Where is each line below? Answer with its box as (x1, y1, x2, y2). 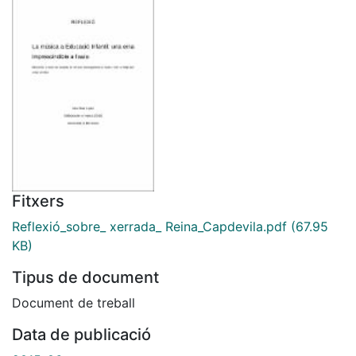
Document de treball (12, 294, 135, 311)
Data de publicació (12, 324, 151, 344)
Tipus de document (12, 267, 159, 287)
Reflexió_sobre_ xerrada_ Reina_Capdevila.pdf (12, 218, 287, 234)
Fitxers (12, 191, 64, 211)
